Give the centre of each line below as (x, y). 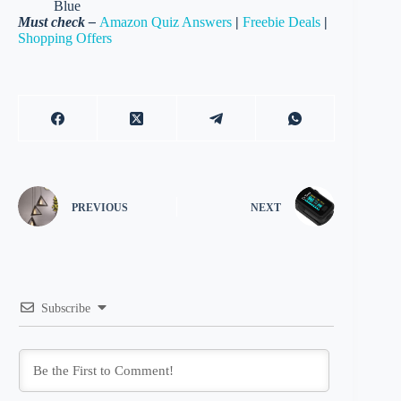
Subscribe (66, 309)
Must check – (59, 22)
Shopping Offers (65, 38)
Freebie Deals (282, 22)
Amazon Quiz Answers (166, 22)
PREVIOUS (100, 207)
